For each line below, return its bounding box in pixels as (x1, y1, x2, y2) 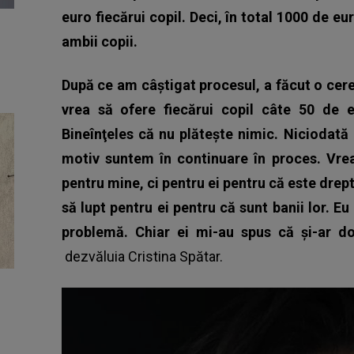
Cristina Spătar (127, 247, 220, 265)
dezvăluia (61, 247, 128, 265)
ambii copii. (61, 32, 141, 50)
